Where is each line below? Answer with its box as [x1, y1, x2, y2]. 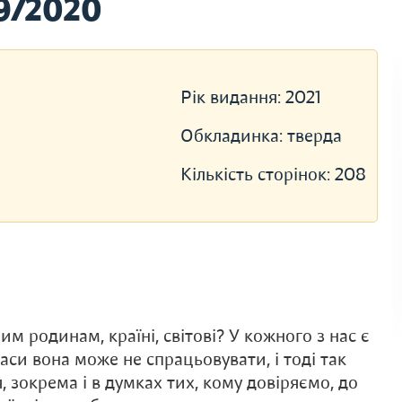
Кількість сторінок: [179, 163, 335, 186]
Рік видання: [179, 86, 285, 109]
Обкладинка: [179, 125, 287, 147]
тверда [286, 125, 342, 147]
